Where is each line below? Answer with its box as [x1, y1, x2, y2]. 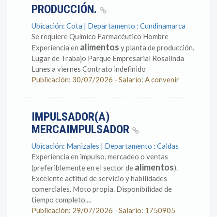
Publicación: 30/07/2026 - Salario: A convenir [31, 75, 179, 84]
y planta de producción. [119, 43, 194, 52]
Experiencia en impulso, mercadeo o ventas [31, 152, 168, 161]
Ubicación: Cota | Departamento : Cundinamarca [31, 21, 186, 30]
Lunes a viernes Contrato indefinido [31, 64, 146, 73]
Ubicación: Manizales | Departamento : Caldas [31, 141, 179, 150]
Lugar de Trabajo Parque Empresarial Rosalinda [31, 54, 184, 62]
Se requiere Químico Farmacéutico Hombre [31, 32, 169, 41]
